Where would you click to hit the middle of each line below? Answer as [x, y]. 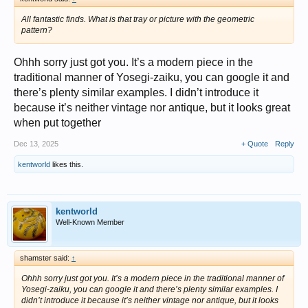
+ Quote [255, 144]
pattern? [37, 31]
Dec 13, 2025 [36, 144]
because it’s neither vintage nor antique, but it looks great [152, 108]
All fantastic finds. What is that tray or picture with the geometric [138, 20]
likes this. [67, 165]
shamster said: [46, 258]
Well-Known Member [90, 222]
